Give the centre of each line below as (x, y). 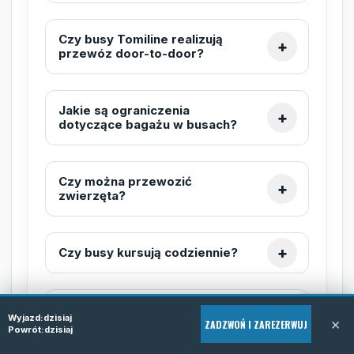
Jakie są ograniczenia (124, 110)
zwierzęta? (92, 195)
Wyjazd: (26, 318)
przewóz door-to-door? (131, 53)
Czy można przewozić (125, 181)
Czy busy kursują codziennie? (148, 252)
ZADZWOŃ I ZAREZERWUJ (256, 324)
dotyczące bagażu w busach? (148, 124)
